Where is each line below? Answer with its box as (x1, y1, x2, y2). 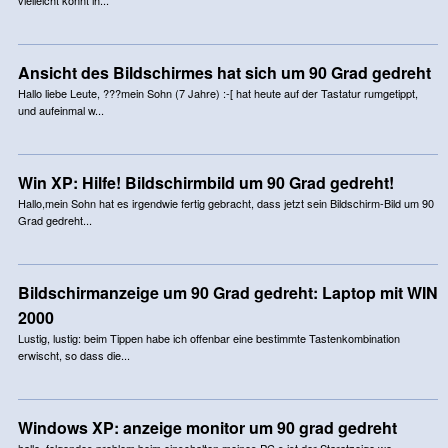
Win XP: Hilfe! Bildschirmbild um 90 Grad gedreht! (17, 170, 394, 194)
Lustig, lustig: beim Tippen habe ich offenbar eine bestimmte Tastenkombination (17, 329, 400, 346)
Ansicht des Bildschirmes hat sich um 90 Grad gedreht (17, 60, 431, 84)
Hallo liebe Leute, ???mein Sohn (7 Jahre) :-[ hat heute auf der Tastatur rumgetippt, (17, 84, 418, 101)
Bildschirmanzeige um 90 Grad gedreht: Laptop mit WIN (17, 280, 438, 304)
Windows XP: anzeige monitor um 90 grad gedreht (17, 415, 397, 439)
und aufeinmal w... (17, 101, 104, 118)
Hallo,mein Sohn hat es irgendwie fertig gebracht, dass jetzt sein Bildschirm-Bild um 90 (17, 194, 434, 211)
